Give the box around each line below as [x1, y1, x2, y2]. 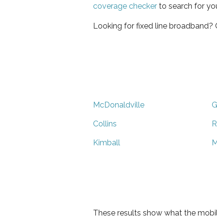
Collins [93, 119, 117, 128]
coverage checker [93, 1, 157, 11]
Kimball [93, 138, 120, 147]
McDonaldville [93, 100, 144, 109]
